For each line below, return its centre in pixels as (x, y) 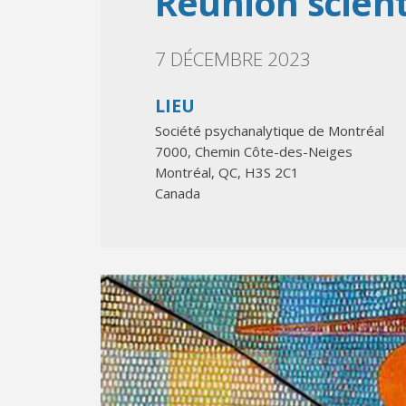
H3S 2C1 (272, 172)
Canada (178, 193)
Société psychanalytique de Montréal (270, 130)
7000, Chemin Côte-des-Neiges (254, 151)
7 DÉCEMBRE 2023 (233, 59)
